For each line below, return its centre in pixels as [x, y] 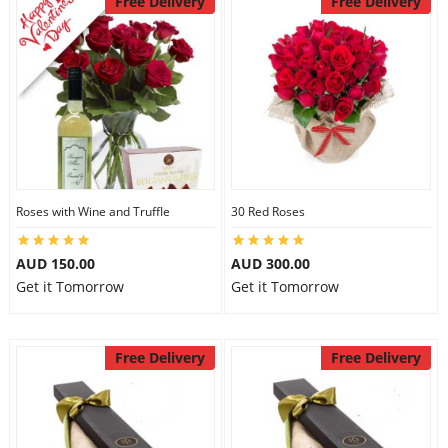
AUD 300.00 [270, 263]
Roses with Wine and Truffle [92, 211]
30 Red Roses [268, 211]
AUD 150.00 [55, 263]
